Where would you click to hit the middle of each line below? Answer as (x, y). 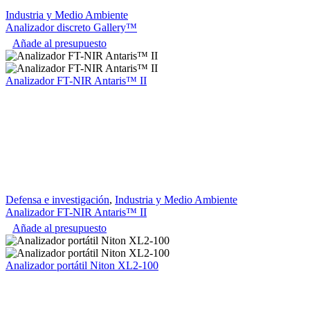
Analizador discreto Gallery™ (71, 28)
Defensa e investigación (57, 200)
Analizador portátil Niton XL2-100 (82, 266)
